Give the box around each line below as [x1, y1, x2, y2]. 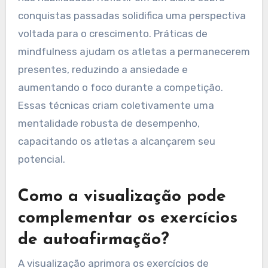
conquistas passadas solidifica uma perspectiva [17, 10, 246, 22]
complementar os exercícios [17, 210, 237, 227]
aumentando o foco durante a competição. [17, 81, 223, 93]
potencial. [17, 153, 65, 165]
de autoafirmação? [17, 232, 169, 248]
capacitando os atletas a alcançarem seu [17, 135, 215, 147]
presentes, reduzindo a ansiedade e [17, 63, 188, 75]
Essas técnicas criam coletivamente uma [17, 99, 214, 111]
